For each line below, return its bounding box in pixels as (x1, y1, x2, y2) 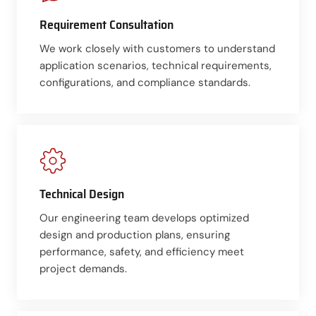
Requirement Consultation (39, 14, 174, 35)
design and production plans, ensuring (39, 227, 230, 242)
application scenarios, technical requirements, (39, 58, 272, 73)
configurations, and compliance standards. (39, 75, 250, 90)
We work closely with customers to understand (39, 41, 275, 56)
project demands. (39, 261, 127, 276)
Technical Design (39, 183, 124, 204)
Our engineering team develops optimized (39, 210, 249, 225)
